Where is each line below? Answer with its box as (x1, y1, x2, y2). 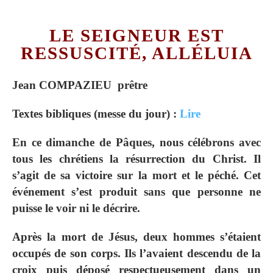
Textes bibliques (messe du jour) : (12, 107, 180, 121)
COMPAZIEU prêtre (39, 79, 147, 92)
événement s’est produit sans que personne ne (12, 185, 261, 199)
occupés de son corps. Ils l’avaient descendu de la (12, 247, 261, 260)
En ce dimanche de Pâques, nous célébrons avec (12, 136, 261, 149)
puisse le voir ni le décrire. (12, 202, 140, 215)
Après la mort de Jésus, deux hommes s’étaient (12, 230, 261, 244)
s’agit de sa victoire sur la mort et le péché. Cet (12, 169, 261, 182)
